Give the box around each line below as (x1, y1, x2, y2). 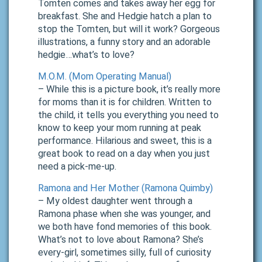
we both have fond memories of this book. (38, 221, 212, 233)
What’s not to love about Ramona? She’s (38, 234, 204, 246)
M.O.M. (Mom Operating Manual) (38, 71, 171, 82)
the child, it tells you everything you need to (38, 109, 219, 121)
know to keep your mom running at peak (38, 122, 201, 134)
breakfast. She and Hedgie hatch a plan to (38, 11, 212, 22)
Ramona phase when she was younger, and (38, 208, 211, 220)
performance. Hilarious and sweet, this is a (38, 135, 212, 147)
